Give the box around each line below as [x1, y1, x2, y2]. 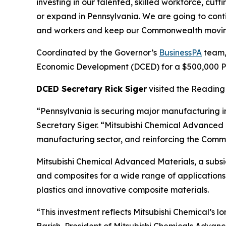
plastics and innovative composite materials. [36, 184, 209, 195]
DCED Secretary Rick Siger [36, 83, 147, 94]
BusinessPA [159, 47, 202, 58]
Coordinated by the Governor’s [36, 47, 159, 58]
